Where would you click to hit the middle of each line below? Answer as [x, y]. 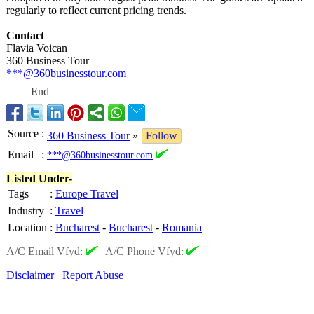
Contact [25, 35]
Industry [26, 211]
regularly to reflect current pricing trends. [96, 10]
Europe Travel [87, 194]
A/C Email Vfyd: [46, 251]
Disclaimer [30, 275]
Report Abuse [93, 275]
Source [23, 134]
